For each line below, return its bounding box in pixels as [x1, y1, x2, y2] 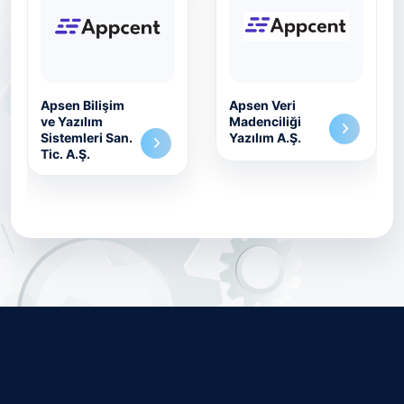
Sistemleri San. [41, 130, 133, 145]
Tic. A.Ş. [41, 146, 90, 161]
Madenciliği [229, 114, 301, 129]
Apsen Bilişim [41, 97, 124, 113]
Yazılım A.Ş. [229, 130, 301, 145]
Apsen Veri [229, 97, 296, 113]
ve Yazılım [41, 114, 103, 129]
